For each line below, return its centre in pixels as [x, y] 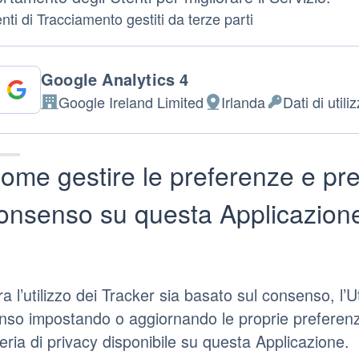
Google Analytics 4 [115, 79]
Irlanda [243, 101]
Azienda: [68, 111]
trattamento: [241, 154]
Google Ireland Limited [131, 101]
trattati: [286, 154]
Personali [294, 133]
